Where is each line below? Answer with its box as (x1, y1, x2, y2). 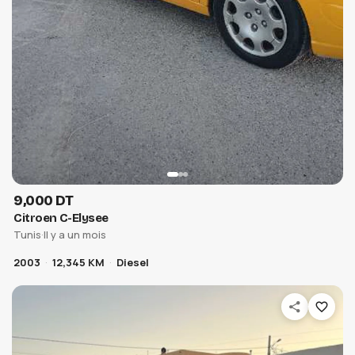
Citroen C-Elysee (13, 211, 109, 226)
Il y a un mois (44, 227, 107, 242)
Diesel (116, 255, 150, 270)
